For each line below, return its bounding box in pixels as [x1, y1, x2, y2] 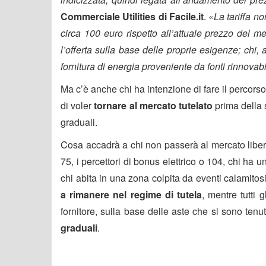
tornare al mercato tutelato [94, 98, 213, 112]
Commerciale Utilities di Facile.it [61, 9, 204, 23]
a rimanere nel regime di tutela [61, 187, 202, 201]
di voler [61, 98, 94, 112]
